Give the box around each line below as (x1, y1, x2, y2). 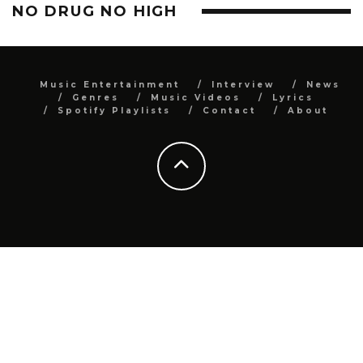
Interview (211, 79, 275, 90)
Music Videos (150, 92, 241, 103)
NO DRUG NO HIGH (12, 2, 177, 20)
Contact (202, 105, 256, 116)
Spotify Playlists (57, 105, 171, 116)
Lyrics (271, 92, 314, 103)
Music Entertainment (39, 79, 180, 90)
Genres (71, 92, 119, 103)
